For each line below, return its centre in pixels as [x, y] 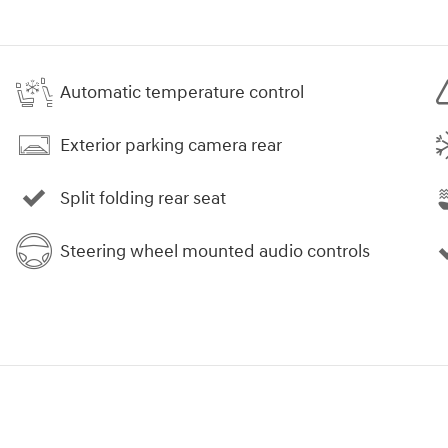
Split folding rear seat [143, 198]
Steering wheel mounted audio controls [215, 251]
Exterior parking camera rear [171, 145]
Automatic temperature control [182, 92]
